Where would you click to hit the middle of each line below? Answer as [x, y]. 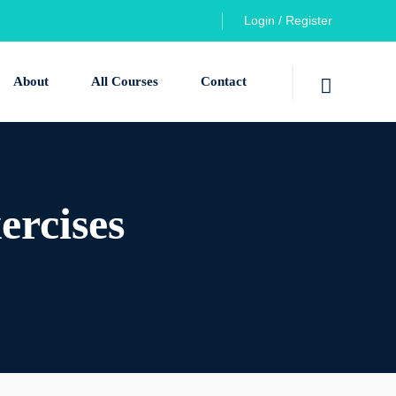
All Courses [125, 82]
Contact [224, 82]
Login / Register [288, 20]
